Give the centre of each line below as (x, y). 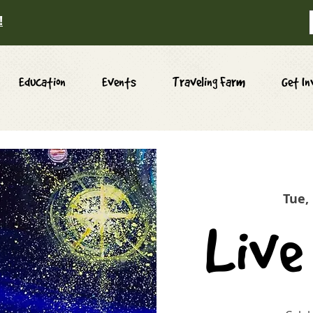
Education (42, 82)
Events (119, 82)
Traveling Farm (209, 82)
